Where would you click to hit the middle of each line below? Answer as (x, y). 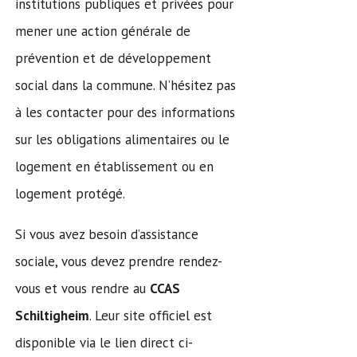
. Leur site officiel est (151, 316)
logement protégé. (70, 194)
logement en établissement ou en (114, 167)
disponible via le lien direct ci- (104, 343)
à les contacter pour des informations (125, 113)
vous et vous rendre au (82, 289)
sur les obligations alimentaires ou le (122, 140)
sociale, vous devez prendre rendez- (119, 262)
